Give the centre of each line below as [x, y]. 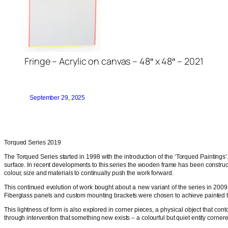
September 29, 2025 [58, 98]
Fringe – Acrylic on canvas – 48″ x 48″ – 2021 [114, 61]
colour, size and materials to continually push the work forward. [89, 173]
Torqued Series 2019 [33, 143]
